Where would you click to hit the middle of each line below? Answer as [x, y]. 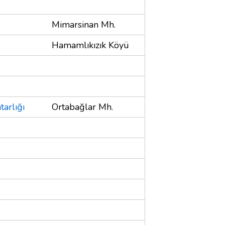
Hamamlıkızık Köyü [90, 45]
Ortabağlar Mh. [82, 107]
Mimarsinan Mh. [84, 24]
